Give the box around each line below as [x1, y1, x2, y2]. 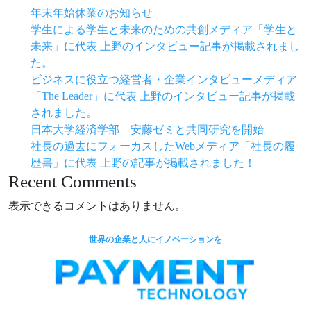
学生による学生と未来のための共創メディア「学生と [31, 24, 297, 35]
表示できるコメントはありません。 [8, 200, 186, 212]
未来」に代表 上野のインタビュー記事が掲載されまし [31, 40, 300, 52]
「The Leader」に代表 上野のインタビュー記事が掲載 [31, 90, 295, 102]
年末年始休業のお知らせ [31, 7, 153, 19]
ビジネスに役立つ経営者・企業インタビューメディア [31, 74, 297, 85]
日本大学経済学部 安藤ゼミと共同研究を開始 [31, 124, 264, 135]
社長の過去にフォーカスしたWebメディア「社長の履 [31, 140, 295, 152]
